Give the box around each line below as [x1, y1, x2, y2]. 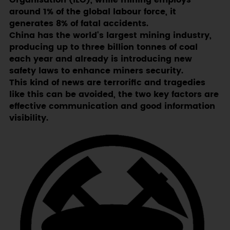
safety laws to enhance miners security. [9, 65, 183, 78]
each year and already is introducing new [9, 53, 192, 66]
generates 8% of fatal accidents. [9, 17, 148, 31]
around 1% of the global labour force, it [9, 6, 176, 19]
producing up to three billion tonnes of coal [9, 41, 198, 54]
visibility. [9, 112, 48, 125]
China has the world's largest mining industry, [9, 29, 212, 43]
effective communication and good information [9, 100, 215, 113]
